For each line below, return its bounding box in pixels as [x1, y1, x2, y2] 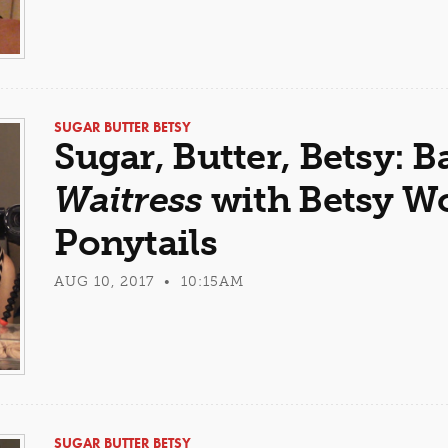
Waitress [54, 178, 203, 222]
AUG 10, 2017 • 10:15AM [54, 273, 245, 291]
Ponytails [54, 221, 217, 265]
